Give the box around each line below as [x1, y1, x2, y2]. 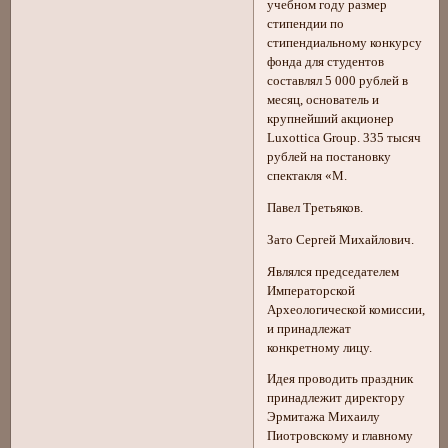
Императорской [267, 283, 356, 298]
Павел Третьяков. [267, 201, 364, 216]
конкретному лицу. [267, 340, 373, 355]
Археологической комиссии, [267, 302, 426, 317]
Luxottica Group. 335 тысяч [267, 131, 422, 146]
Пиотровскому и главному [267, 429, 414, 444]
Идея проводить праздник [267, 372, 414, 387]
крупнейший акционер [267, 112, 395, 127]
